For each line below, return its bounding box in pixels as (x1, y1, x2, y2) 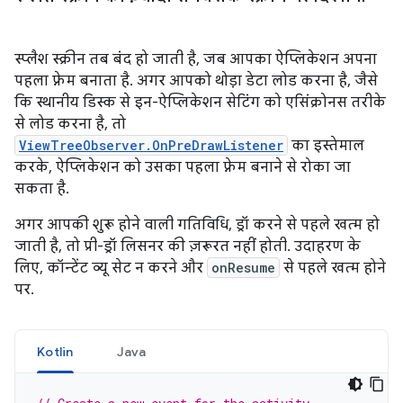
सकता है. (14, 179, 69, 198)
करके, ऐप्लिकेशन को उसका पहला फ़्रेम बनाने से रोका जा (14, 157, 351, 176)
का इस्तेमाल (288, 136, 364, 155)
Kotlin (37, 343, 74, 360)
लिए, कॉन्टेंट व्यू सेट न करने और (14, 258, 207, 277)
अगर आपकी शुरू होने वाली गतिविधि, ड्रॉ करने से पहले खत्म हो (14, 215, 380, 234)
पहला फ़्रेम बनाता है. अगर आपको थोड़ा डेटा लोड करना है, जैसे (14, 71, 378, 90)
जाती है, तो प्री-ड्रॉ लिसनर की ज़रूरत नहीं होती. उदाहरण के (14, 237, 361, 255)
